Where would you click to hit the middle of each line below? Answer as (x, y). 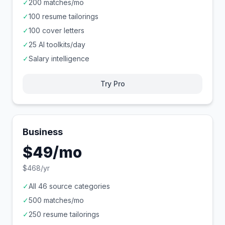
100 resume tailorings (64, 16)
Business (43, 132)
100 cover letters (57, 30)
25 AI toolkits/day (57, 44)
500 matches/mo (56, 200)
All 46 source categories (69, 186)
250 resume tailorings (64, 214)
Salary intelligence (59, 59)
